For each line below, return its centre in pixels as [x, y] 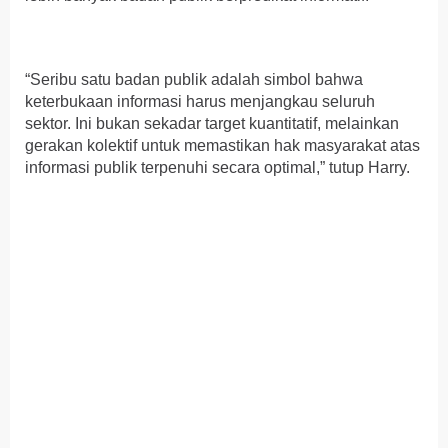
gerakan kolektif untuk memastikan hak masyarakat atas [222, 145]
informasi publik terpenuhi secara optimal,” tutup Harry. [217, 167]
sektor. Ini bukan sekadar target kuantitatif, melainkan [212, 123]
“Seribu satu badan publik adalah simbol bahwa [194, 79]
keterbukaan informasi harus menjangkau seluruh [200, 101]
